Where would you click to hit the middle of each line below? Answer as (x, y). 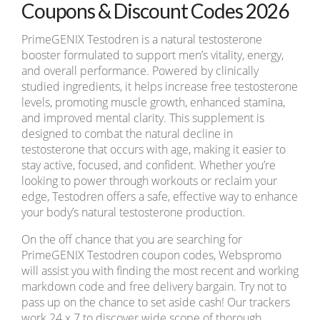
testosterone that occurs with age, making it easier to (154, 150)
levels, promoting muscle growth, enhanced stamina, (153, 102)
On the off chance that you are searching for (132, 240)
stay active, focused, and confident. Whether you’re (149, 165)
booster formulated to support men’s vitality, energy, (152, 55)
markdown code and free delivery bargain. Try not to (154, 287)
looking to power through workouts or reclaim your (149, 181)
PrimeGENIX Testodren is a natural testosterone (142, 40)
